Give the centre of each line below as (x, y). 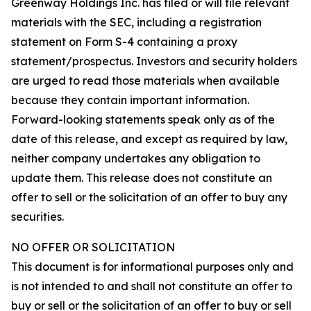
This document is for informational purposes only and (152, 266)
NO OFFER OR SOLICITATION (93, 247)
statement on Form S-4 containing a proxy (124, 41)
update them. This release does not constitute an (142, 177)
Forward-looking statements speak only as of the (143, 119)
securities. (37, 216)
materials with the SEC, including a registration (136, 22)
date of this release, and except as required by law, (149, 138)
